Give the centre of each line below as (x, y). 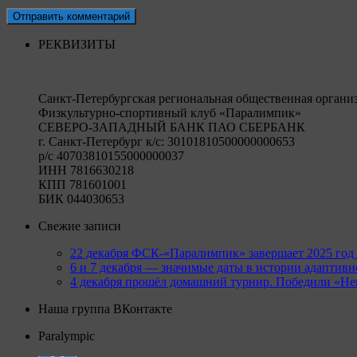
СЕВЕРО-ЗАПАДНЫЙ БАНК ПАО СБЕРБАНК (172, 127)
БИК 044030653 (81, 199)
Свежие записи (80, 226)
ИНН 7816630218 (86, 171)
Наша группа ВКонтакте (105, 309)
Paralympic (67, 336)
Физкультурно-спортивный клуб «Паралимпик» (170, 113)
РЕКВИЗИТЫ (77, 45)
